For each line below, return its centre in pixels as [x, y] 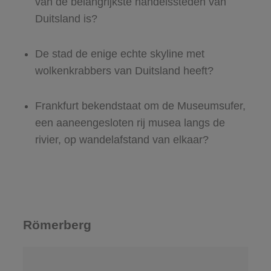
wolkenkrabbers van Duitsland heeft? [124, 70]
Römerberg [57, 224]
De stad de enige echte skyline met [119, 54]
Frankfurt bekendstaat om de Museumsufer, [140, 106]
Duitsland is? [66, 18]
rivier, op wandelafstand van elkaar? [122, 139]
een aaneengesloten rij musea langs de [130, 122]
